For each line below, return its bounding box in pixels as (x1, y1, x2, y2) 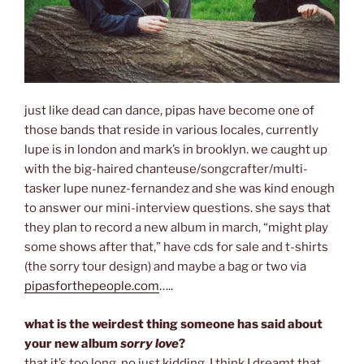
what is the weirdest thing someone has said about (24, 316, 323, 331)
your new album (24, 336, 120, 351)
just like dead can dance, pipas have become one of (24, 103, 314, 119)
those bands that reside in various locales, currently (24, 123, 318, 138)
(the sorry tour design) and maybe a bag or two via (24, 259, 306, 275)
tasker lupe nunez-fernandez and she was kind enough (24, 181, 335, 197)
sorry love (120, 336, 179, 351)
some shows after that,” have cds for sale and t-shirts (24, 240, 328, 255)
